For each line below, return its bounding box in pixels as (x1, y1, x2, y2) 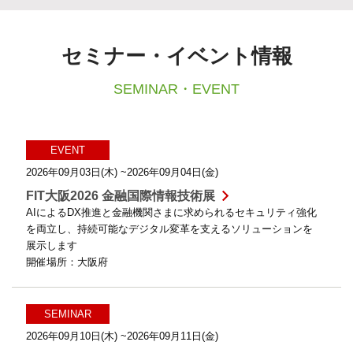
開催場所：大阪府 (26, 256, 108, 269)
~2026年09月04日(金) (121, 166, 218, 179)
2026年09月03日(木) (26, 166, 121, 179)
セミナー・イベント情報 (61, 44, 292, 69)
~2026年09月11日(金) (121, 330, 218, 343)
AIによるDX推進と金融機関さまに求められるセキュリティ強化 (26, 206, 317, 219)
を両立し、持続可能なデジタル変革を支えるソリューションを (26, 223, 313, 236)
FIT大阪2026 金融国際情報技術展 (26, 189, 215, 203)
